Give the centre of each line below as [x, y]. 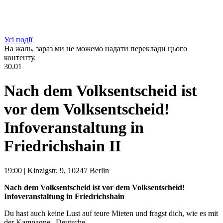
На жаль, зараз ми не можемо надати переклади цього [96, 48]
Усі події [18, 39]
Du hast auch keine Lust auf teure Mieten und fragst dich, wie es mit [111, 213]
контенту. [20, 57]
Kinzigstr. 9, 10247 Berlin [68, 170]
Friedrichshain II [62, 146]
